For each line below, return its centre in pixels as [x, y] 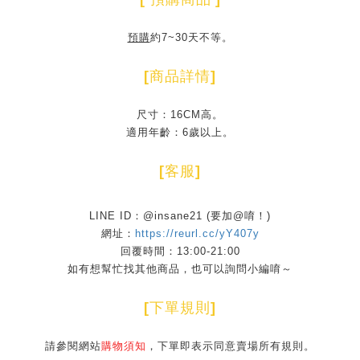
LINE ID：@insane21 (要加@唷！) [180, 216]
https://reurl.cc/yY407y [197, 233]
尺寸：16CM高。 [180, 115]
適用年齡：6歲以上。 [180, 132]
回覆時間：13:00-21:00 [180, 251]
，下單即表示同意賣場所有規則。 [231, 346]
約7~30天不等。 [191, 37]
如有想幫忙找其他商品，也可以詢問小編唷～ [180, 269]
